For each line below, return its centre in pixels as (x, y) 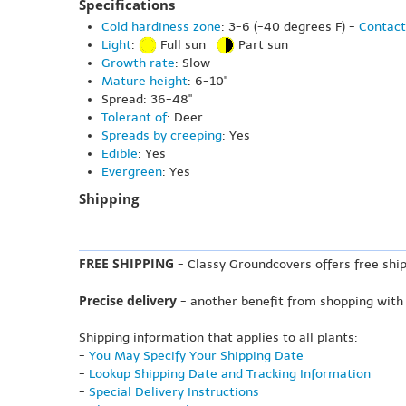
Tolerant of (134, 117)
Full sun (187, 44)
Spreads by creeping (162, 135)
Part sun (261, 44)
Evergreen (132, 172)
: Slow (193, 63)
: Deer (185, 117)
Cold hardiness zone (161, 26)
